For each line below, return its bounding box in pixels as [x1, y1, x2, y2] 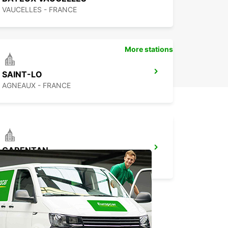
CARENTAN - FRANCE [2, 157, 75, 166]
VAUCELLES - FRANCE [2, 5, 77, 14]
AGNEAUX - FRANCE [2, 81, 71, 90]
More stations [125, 45, 173, 54]
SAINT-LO [2, 69, 42, 80]
